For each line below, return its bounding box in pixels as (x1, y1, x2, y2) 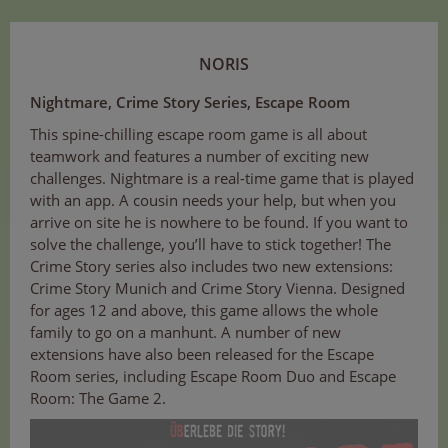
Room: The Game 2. (30, 388, 166, 409)
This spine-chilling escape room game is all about (30, 124, 367, 145)
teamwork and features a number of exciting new (30, 146, 369, 167)
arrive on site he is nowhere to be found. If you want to (30, 212, 408, 233)
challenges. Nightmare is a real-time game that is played (30, 168, 414, 189)
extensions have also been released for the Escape (30, 344, 374, 365)
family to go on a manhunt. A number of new (30, 322, 341, 343)
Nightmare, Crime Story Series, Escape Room (30, 92, 354, 113)
